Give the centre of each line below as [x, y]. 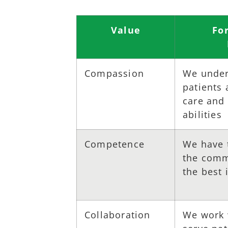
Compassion [114, 73]
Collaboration [118, 215]
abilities [202, 114]
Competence [115, 144]
